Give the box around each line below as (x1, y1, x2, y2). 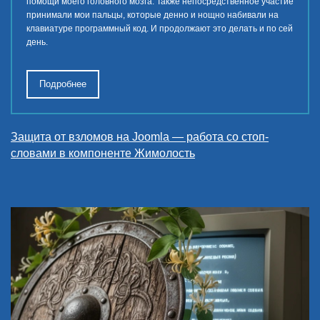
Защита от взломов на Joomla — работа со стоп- (11, 131, 269, 143)
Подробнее (39, 79, 86, 89)
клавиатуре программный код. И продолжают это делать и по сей (26, 23, 293, 34)
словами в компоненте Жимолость (11, 147, 195, 159)
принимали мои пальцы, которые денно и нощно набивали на (26, 9, 279, 20)
